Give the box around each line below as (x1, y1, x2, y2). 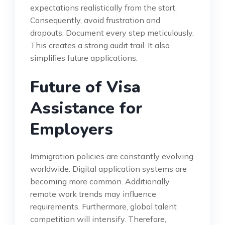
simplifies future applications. (30, 52, 138, 63)
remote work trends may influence (30, 188, 156, 199)
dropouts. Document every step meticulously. (30, 27, 194, 38)
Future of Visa (30, 76, 141, 98)
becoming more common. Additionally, (30, 176, 171, 186)
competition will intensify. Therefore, (30, 213, 166, 224)
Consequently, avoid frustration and (30, 15, 160, 25)
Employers (30, 118, 113, 140)
